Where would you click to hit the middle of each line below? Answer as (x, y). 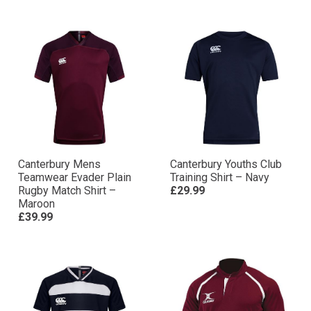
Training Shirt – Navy (220, 177)
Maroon (36, 204)
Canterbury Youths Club (226, 164)
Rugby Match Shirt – (67, 191)
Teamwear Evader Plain (75, 177)
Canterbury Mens (59, 164)
